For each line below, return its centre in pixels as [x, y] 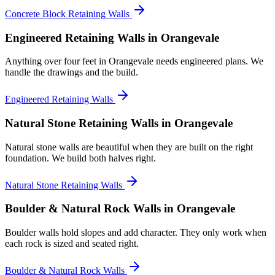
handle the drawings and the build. [72, 72]
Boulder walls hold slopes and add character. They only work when [136, 233]
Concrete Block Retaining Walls [67, 14]
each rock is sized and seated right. [72, 244]
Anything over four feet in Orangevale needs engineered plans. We [134, 61]
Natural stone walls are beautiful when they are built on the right [129, 147]
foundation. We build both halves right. [80, 158]
